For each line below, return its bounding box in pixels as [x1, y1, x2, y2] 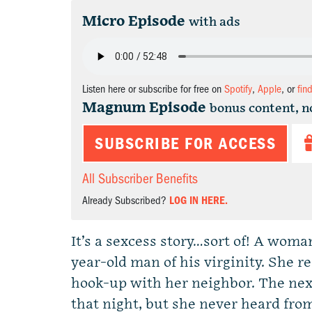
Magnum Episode [82, 100, 206, 116]
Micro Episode [82, 13, 185, 30]
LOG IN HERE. [169, 194, 228, 207]
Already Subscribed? [82, 194, 169, 207]
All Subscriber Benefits [82, 171, 198, 187]
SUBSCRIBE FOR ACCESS [95, 134, 276, 153]
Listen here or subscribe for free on [82, 83, 224, 95]
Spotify [224, 83, 252, 95]
